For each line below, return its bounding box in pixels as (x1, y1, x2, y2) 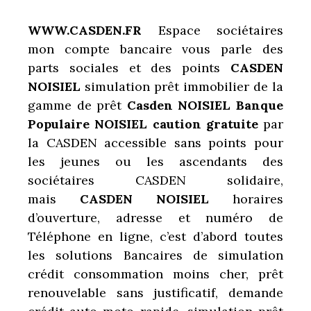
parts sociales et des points (28, 59, 230, 76)
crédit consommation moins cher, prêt (28, 265, 283, 282)
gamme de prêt (28, 96, 127, 113)
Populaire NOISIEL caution (28, 115, 201, 132)
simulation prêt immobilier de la (85, 78, 283, 94)
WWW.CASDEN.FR (28, 22, 142, 38)
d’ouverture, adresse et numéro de (28, 209, 283, 226)
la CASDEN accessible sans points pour (28, 134, 283, 151)
